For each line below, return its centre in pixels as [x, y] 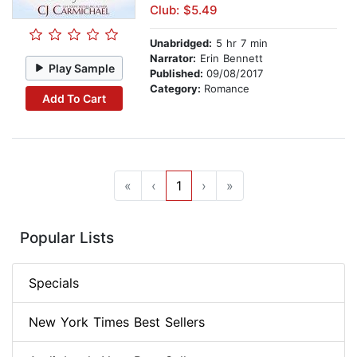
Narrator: [173, 59]
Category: [177, 89]
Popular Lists [67, 238]
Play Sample [82, 68]
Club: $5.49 [184, 10]
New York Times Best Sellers [117, 322]
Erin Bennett [229, 59]
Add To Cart [74, 98]
